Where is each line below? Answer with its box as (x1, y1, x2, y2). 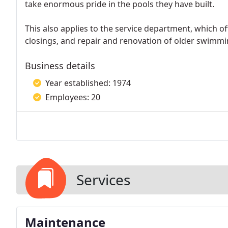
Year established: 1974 (45, 77, 131, 89)
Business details (25, 60, 95, 72)
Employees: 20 (45, 92, 100, 103)
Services (76, 170, 130, 189)
